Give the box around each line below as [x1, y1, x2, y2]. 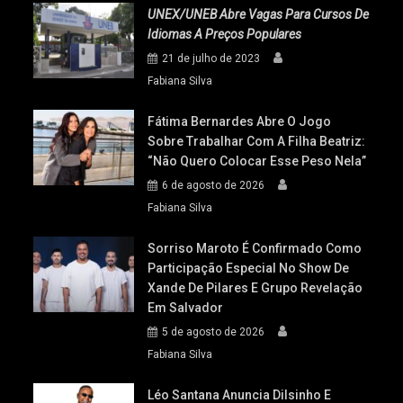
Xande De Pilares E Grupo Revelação [148, 281, 363, 295]
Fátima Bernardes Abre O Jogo [148, 114, 332, 129]
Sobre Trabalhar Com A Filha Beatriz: [148, 134, 366, 148]
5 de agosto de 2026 [162, 326, 265, 338]
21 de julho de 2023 [162, 52, 261, 65]
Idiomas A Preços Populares [148, 27, 302, 41]
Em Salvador [148, 300, 224, 315]
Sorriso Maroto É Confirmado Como [148, 241, 363, 255]
